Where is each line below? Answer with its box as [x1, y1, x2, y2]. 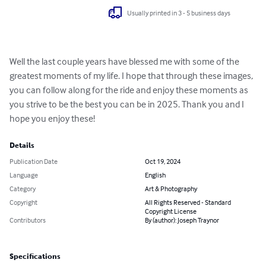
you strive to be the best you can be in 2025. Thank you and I [9, 98, 246, 110]
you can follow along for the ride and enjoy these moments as [9, 84, 250, 96]
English [145, 170, 166, 180]
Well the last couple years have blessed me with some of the [9, 55, 241, 68]
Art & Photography [145, 184, 197, 194]
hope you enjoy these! [9, 112, 95, 125]
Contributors [9, 216, 46, 225]
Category [9, 184, 36, 194]
